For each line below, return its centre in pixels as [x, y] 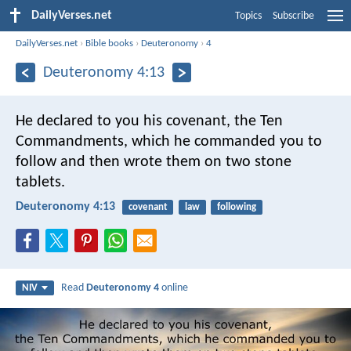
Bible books [110, 43]
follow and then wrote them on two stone [154, 162]
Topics [248, 16]
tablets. [40, 182]
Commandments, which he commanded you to [169, 141]
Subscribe [293, 16]
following [236, 207]
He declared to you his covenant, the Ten [149, 121]
